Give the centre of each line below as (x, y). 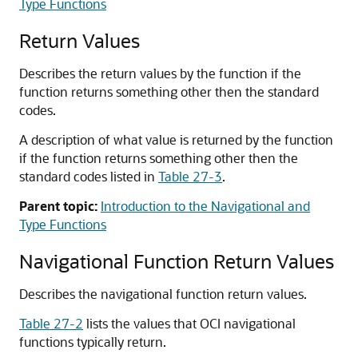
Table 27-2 (51, 324)
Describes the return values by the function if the (160, 74)
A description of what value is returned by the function (176, 140)
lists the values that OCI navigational (189, 324)
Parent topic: (58, 206)
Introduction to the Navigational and (205, 206)
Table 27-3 (190, 177)
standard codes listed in (89, 177)
